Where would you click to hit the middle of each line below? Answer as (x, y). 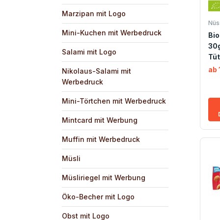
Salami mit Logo (89, 52)
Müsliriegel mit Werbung (104, 177)
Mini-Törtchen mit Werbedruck (114, 101)
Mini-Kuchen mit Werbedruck (112, 32)
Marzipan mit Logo (94, 13)
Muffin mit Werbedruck (101, 139)
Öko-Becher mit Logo (98, 196)
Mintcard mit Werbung (100, 120)
